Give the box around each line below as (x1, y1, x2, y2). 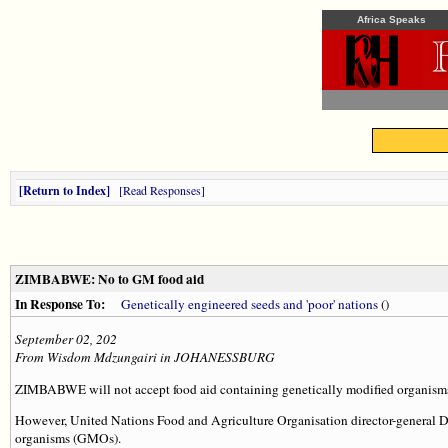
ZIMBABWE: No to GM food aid (15, 269, 204, 289)
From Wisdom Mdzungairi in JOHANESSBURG (15, 348, 275, 367)
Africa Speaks (357, 14, 426, 25)
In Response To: (15, 294, 108, 314)
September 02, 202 (15, 330, 117, 349)
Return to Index (23, 182, 106, 199)
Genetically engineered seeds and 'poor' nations (121, 295, 379, 313)
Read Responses (123, 182, 201, 198)
